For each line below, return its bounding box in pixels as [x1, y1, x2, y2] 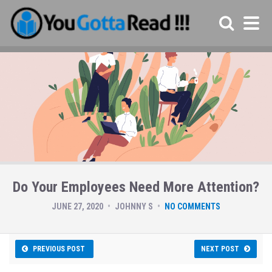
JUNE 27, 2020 [52, 202, 103, 211]
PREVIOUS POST [33, 245, 85, 253]
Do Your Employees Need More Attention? [13, 178, 259, 195]
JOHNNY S [115, 202, 153, 211]
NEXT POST [201, 245, 239, 253]
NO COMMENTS [165, 202, 220, 211]
